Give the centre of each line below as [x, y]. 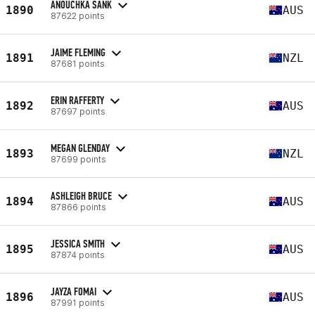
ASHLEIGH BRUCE [81, 195]
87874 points [78, 255]
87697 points [78, 111]
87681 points [78, 63]
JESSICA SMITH [78, 243]
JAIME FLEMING [78, 52]
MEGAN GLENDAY [80, 148]
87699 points [78, 159]
